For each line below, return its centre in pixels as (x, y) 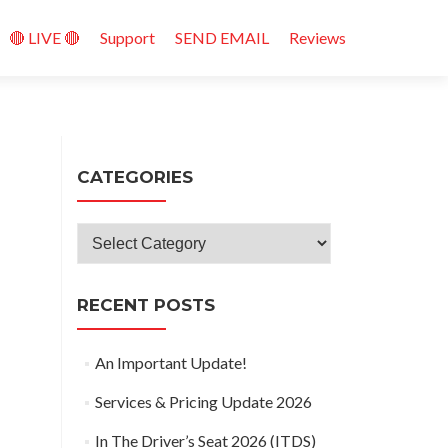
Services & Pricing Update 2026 (203, 401)
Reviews (317, 37)
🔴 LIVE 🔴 (44, 37)
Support (127, 37)
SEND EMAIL (222, 37)
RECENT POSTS (146, 305)
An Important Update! (170, 362)
